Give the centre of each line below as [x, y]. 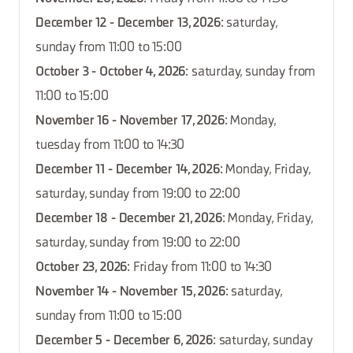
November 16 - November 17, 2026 [130, 121]
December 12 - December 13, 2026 [128, 23]
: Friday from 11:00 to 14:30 [200, 268]
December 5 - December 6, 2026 [124, 341]
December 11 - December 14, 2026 [128, 170]
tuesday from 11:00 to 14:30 [110, 145]
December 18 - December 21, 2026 [129, 219]
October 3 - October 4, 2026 [111, 72]
